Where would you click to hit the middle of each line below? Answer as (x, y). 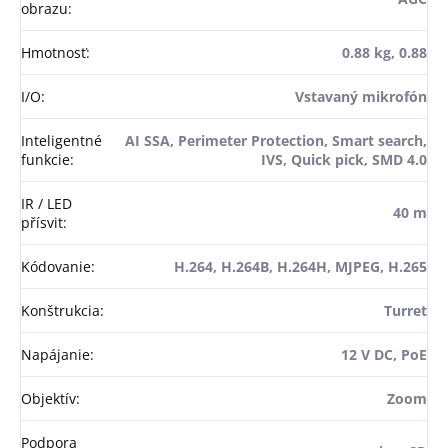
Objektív (48, 399)
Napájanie (55, 355)
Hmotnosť (53, 53)
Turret (405, 311)
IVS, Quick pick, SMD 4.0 (344, 160)
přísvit (42, 223)
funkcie (45, 160)
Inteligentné (61, 141)
